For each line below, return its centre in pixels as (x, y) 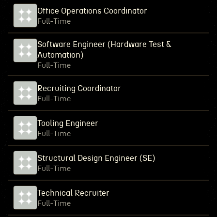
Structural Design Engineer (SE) (96, 158)
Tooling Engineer (68, 123)
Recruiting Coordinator (79, 88)
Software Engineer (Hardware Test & (104, 44)
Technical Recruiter (73, 193)
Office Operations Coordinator (92, 11)
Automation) (60, 55)
